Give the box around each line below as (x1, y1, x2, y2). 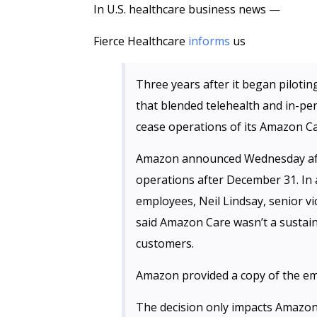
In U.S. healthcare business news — (93, 1, 280, 17)
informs (188, 33, 230, 49)
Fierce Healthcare (93, 33, 188, 49)
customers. (136, 236, 194, 251)
